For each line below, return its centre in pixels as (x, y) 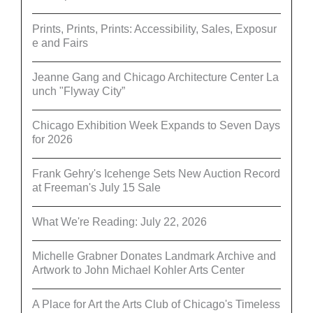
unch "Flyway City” (79, 91)
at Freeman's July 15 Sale (96, 187)
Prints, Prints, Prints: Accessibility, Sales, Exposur (154, 29)
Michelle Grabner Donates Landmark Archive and (154, 256)
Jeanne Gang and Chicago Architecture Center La (155, 77)
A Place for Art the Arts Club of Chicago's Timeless (156, 304)
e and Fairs (60, 43)
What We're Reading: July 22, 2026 (119, 221)
